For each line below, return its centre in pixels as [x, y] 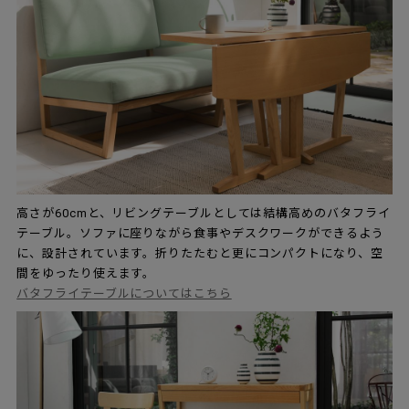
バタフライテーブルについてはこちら [124, 294]
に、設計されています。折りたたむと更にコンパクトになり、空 [200, 254]
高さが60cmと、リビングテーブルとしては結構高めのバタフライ [204, 214]
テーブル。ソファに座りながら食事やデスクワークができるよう [200, 234]
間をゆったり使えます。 [86, 274]
